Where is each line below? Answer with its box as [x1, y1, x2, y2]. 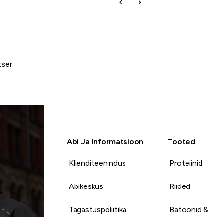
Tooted [167, 137, 195, 146]
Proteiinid [169, 158, 202, 167]
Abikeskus [68, 182, 103, 190]
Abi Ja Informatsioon [66, 137, 143, 146]
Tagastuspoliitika [68, 205, 126, 214]
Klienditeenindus [68, 158, 126, 167]
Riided [169, 182, 190, 190]
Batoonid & [169, 205, 208, 214]
